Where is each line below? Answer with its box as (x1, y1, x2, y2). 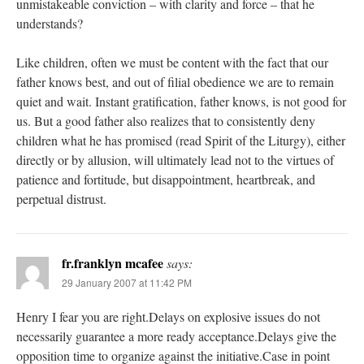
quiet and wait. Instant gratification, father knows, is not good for (16, 93, 346, 110)
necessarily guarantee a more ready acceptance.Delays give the (16, 327, 336, 345)
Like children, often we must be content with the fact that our (16, 54, 328, 71)
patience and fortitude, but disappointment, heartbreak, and (16, 171, 315, 188)
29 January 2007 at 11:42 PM (62, 275, 192, 290)
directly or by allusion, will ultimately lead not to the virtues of (16, 151, 334, 169)
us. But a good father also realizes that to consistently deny (16, 112, 315, 130)
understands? (16, 15, 83, 32)
